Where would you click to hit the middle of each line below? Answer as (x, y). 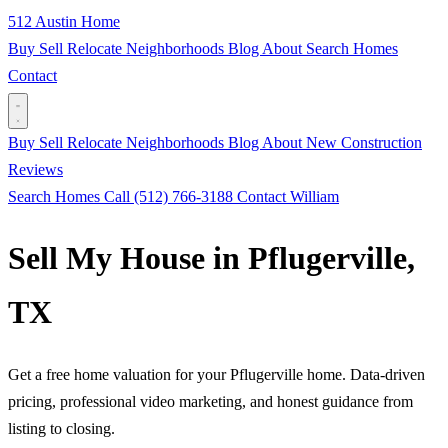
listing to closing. (61, 428)
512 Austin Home (64, 21)
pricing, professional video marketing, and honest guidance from (210, 401)
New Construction (364, 142)
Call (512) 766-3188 (170, 196)
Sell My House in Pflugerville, (211, 258)
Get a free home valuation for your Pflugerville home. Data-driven (216, 374)
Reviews (35, 169)
